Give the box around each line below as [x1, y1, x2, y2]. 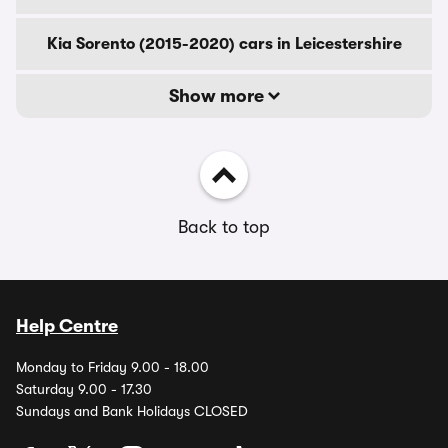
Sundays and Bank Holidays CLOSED [16, 403, 248, 419]
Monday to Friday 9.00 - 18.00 [16, 359, 209, 375]
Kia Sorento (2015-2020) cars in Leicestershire [46, 35, 402, 53]
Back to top [178, 217, 270, 237]
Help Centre [16, 316, 118, 336]
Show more [168, 86, 268, 106]
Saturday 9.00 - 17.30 [16, 381, 152, 397]
